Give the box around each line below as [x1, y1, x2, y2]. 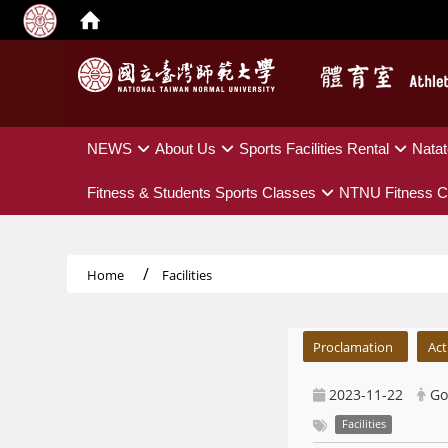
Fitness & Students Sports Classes [87, 184, 316, 201]
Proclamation [313, 337, 394, 356]
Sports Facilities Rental [239, 140, 389, 157]
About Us [155, 140, 216, 157]
